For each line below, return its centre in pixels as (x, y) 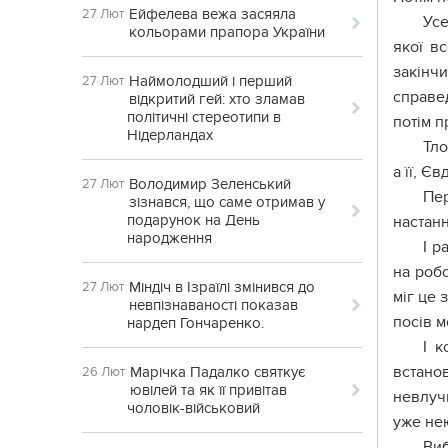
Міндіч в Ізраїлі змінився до (222, 287)
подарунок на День (193, 220)
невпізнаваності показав (213, 305)
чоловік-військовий (193, 408)
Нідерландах (170, 135)
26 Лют (103, 372)
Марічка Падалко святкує (217, 372)
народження (169, 238)
